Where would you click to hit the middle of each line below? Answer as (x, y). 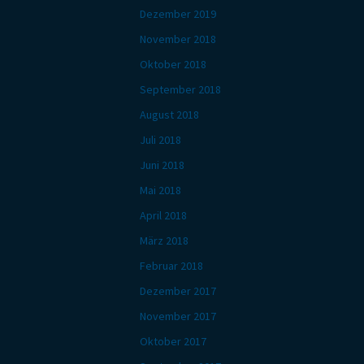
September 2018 (180, 89)
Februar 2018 (171, 266)
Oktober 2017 (173, 341)
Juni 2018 (162, 165)
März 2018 (164, 240)
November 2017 (178, 316)
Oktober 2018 (173, 64)
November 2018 (178, 39)
